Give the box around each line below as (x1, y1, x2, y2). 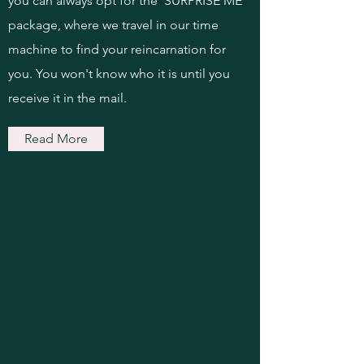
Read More (24, 131, 88, 146)
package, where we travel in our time (8, 17, 219, 32)
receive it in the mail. (8, 90, 130, 106)
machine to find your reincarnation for (8, 41, 226, 57)
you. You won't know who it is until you (8, 66, 230, 81)
